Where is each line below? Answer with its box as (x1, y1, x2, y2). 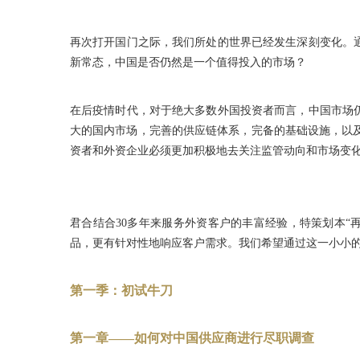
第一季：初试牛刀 (70, 284, 173, 297)
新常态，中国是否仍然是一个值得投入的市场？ (70, 56, 306, 68)
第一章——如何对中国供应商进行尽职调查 (70, 331, 314, 345)
